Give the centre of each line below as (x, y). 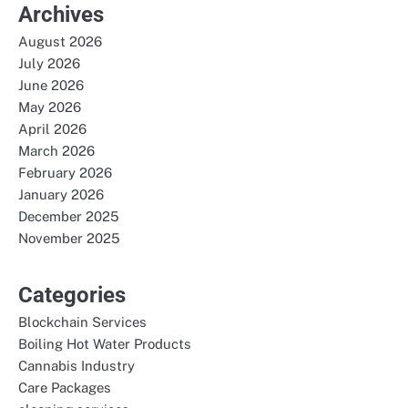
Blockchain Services (82, 322)
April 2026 (52, 129)
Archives (61, 15)
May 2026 (50, 107)
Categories (72, 295)
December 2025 (69, 216)
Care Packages (65, 388)
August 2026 (60, 41)
